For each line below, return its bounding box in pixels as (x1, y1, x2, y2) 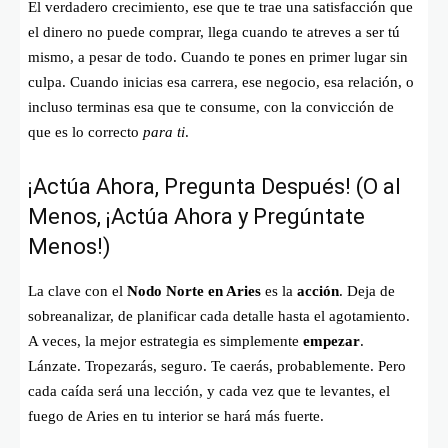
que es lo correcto (28, 124, 143, 141)
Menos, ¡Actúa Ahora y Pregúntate (28, 204, 365, 230)
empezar (303, 333, 360, 350)
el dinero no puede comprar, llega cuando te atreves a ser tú (28, 24, 400, 41)
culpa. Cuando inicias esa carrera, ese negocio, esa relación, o (28, 74, 414, 91)
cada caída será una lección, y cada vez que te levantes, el (28, 383, 390, 400)
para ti (143, 124, 185, 141)
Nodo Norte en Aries (127, 283, 261, 300)
